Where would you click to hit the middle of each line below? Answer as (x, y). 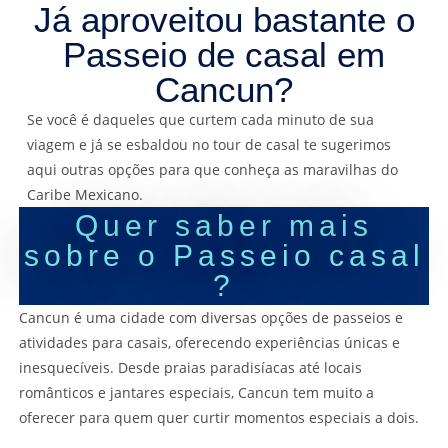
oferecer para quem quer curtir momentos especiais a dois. (218, 418)
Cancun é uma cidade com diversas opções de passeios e (210, 318)
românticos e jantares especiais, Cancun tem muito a (196, 393)
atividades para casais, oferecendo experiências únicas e (209, 343)
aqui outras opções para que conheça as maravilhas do (213, 170)
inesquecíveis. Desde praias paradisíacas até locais (190, 368)
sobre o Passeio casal (224, 256)
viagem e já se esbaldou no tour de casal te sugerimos (209, 145)
